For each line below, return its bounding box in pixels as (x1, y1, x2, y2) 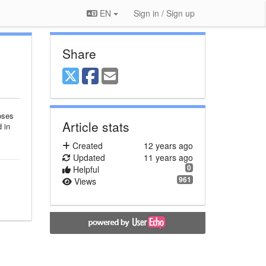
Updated (70, 151, 105, 163)
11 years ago (144, 151, 193, 163)
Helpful (70, 163, 99, 175)
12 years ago (144, 140, 193, 151)
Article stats (62, 118, 129, 135)
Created (69, 140, 103, 151)
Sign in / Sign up (134, 7, 195, 19)
